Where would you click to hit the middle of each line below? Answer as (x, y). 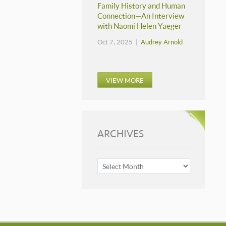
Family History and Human (141, 6)
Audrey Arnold (161, 42)
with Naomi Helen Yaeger (139, 26)
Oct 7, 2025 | (119, 42)
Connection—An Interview (140, 16)
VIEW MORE (125, 80)
